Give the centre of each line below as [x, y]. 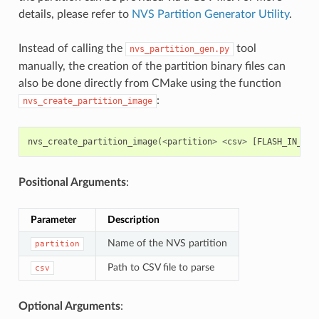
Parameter [53, 219]
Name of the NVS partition [167, 243]
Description [133, 219]
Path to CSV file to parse [161, 267]
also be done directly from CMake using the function [150, 83]
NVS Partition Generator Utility [210, 14]
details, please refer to [75, 14]
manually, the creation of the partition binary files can [152, 66]
